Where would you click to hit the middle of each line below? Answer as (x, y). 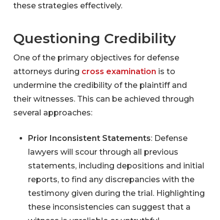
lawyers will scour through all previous (103, 152)
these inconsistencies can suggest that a (109, 207)
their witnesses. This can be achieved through (103, 99)
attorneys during (47, 71)
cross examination (119, 71)
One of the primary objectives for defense (96, 57)
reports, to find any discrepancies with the (111, 179)
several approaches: (53, 112)
